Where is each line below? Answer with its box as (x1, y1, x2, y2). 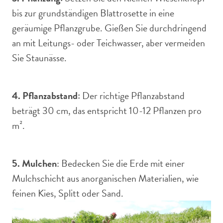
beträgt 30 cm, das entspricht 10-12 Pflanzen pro (12, 103, 202, 118)
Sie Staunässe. (12, 50, 67, 65)
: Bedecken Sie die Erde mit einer (57, 156, 185, 171)
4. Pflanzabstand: (12, 88, 80, 103)
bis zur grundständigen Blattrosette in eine (12, 5, 174, 20)
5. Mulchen (12, 156, 57, 171)
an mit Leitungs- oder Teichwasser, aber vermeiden (12, 35, 205, 50)
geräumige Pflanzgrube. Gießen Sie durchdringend (12, 20, 207, 35)
